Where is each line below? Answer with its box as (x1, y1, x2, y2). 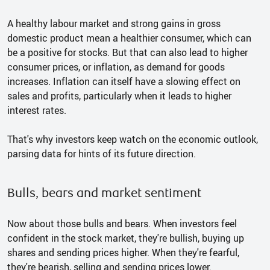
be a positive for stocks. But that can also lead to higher (7, 45, 248, 59)
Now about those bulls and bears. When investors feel (7, 216, 237, 230)
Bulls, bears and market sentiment (7, 185, 201, 201)
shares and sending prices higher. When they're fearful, (7, 245, 239, 259)
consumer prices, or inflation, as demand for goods (7, 60, 225, 74)
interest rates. (7, 103, 66, 117)
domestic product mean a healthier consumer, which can (7, 31, 251, 45)
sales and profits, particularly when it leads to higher (7, 89, 231, 102)
